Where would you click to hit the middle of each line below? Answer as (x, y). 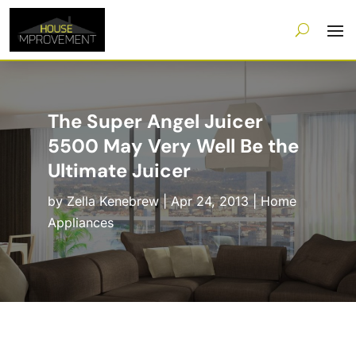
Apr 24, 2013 (209, 201)
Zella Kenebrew (112, 201)
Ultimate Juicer (119, 171)
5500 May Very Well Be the (173, 146)
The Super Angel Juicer (155, 122)
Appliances (80, 223)
